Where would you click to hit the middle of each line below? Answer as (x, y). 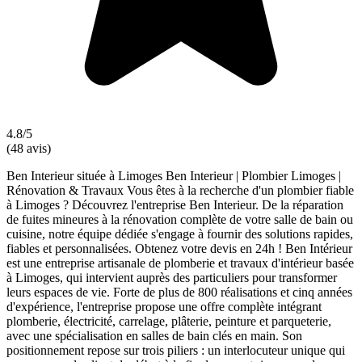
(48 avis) (29, 148)
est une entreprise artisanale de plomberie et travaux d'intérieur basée (180, 263)
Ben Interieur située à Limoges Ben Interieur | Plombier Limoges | (174, 175)
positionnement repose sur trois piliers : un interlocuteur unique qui (176, 350)
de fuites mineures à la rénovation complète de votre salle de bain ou (180, 219)
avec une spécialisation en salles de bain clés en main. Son (154, 335)
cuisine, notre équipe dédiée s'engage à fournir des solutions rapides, (180, 234)
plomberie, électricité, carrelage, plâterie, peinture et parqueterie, (169, 321)
